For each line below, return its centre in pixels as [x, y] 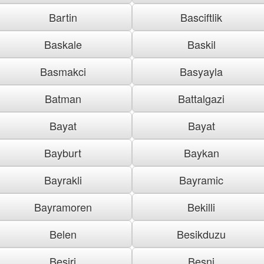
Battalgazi [201, 98]
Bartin [63, 17]
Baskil [201, 44]
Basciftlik [201, 17]
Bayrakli [63, 179]
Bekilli [201, 207]
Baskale [63, 44]
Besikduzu [201, 234]
